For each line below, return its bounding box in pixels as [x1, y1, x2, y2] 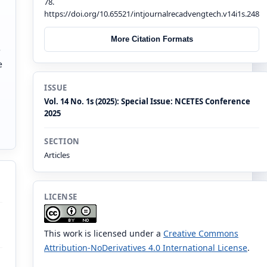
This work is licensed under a [44, 227, 163, 239]
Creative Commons [163, 227, 238, 239]
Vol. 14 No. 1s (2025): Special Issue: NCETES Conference [44, 95, 250, 107]
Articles [44, 149, 70, 160]
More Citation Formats [110, 35, 193, 44]
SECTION [44, 135, 80, 147]
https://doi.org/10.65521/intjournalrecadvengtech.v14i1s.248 [44, 8, 259, 19]
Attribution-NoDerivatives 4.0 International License [44, 241, 247, 253]
